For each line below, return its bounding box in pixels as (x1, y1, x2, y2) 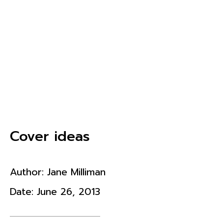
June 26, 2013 (37, 184, 100, 199)
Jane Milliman (47, 164, 106, 179)
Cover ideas (10, 125, 90, 147)
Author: (10, 164, 47, 179)
